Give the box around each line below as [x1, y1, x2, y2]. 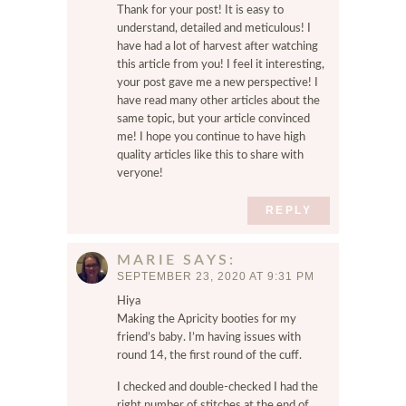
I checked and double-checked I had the [117, 382, 318, 393]
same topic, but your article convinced [117, 113, 310, 125]
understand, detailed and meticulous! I [117, 23, 311, 34]
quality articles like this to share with [117, 150, 304, 161]
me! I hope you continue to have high [117, 131, 305, 143]
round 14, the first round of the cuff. [117, 350, 302, 362]
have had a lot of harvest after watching [117, 41, 318, 53]
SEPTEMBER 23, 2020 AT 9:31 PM [117, 270, 314, 283]
